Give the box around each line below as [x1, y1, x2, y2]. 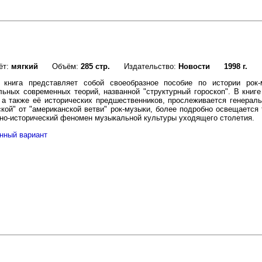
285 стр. [81, 62, 110, 71]
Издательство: [110, 62, 178, 71]
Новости [178, 62, 210, 71]
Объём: [38, 62, 81, 71]
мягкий [11, 62, 38, 71]
